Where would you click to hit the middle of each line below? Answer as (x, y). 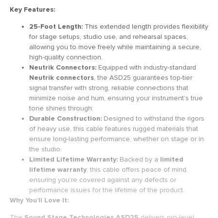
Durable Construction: (65, 118)
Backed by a (139, 159)
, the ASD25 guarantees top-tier (143, 77)
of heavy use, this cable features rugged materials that (114, 128)
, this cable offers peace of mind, (137, 169)
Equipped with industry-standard (146, 67)
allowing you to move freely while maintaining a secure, (115, 47)
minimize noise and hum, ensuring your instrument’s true (116, 98)
